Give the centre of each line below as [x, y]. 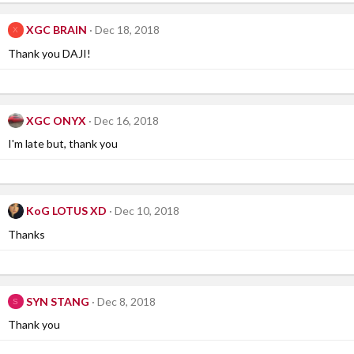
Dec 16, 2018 [126, 120]
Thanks [26, 234]
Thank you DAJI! [49, 53]
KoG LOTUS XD [66, 211]
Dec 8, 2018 [126, 301]
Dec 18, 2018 [127, 30]
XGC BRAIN [56, 30]
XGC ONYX [56, 120]
